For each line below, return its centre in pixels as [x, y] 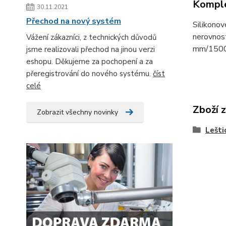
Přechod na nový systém [74, 21]
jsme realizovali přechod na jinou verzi [91, 49]
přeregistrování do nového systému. [90, 74]
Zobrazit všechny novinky [77, 112]
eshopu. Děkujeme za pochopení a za [90, 62]
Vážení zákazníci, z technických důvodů [91, 37]
